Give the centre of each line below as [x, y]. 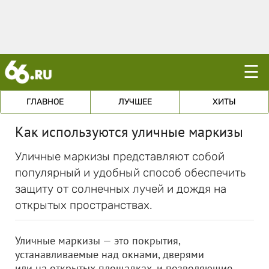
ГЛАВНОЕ [45, 102]
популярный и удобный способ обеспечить [130, 173]
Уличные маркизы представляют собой [120, 156]
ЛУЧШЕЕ [135, 102]
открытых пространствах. [84, 205]
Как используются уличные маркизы [129, 132]
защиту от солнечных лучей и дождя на [121, 189]
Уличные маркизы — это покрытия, [98, 240]
